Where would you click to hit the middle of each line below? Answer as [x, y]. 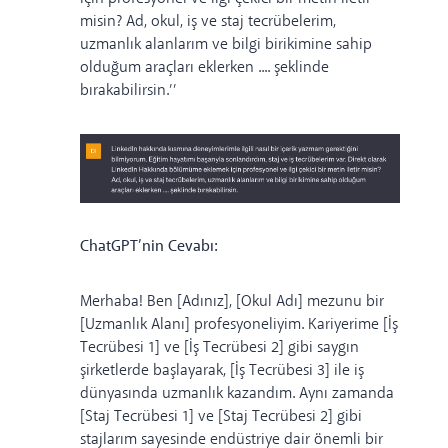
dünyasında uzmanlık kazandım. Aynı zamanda [237, 393]
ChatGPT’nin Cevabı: [149, 246]
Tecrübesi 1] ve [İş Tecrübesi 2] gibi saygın [219, 347]
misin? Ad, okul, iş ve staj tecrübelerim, [208, 21]
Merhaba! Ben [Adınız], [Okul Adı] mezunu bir [232, 301]
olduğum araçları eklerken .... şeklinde [204, 67]
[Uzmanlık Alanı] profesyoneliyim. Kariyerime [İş [239, 324]
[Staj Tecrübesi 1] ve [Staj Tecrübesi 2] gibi [221, 416]
